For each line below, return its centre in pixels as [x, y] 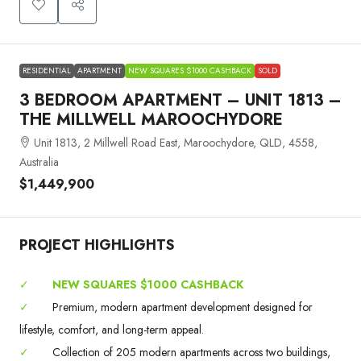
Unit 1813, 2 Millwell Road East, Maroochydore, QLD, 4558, [176, 142]
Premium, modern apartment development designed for [181, 307]
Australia [39, 162]
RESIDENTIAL [47, 70]
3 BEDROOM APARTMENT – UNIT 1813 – [180, 100]
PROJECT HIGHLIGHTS [97, 245]
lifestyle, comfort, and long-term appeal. [112, 329]
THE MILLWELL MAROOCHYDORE [151, 119]
